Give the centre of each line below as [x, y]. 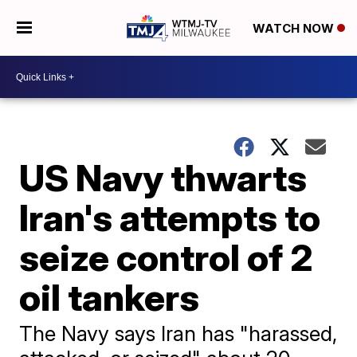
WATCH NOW [294, 29]
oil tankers [110, 297]
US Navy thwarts [163, 178]
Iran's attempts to [170, 218]
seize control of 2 [167, 257]
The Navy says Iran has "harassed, [178, 333]
